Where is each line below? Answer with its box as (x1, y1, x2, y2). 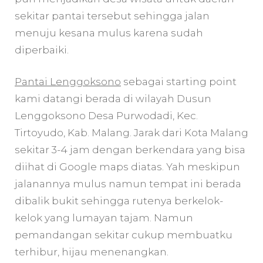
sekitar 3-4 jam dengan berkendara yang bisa (15, 144, 245, 156)
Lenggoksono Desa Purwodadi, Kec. (15, 110, 198, 122)
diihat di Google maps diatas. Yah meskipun (15, 161, 240, 173)
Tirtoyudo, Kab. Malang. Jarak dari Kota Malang (15, 127, 248, 139)
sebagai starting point (121, 76, 237, 88)
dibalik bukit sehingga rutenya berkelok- (15, 195, 223, 207)
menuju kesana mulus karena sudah (15, 26, 203, 39)
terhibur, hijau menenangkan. (15, 246, 168, 258)
